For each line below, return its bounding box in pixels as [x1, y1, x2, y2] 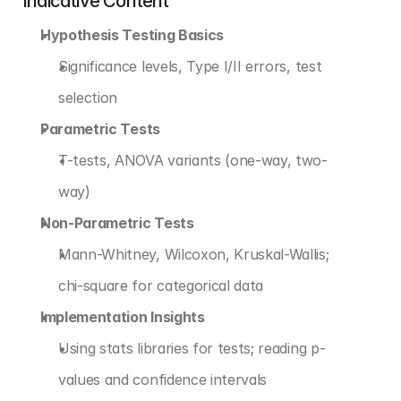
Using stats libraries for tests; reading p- [58, 339, 326, 357]
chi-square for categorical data [58, 277, 264, 294]
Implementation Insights [40, 308, 205, 326]
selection [58, 89, 118, 107]
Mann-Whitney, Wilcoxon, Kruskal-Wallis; [58, 245, 329, 263]
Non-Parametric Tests [40, 214, 194, 232]
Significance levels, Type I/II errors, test [58, 57, 322, 75]
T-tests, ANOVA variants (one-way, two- [58, 151, 328, 169]
